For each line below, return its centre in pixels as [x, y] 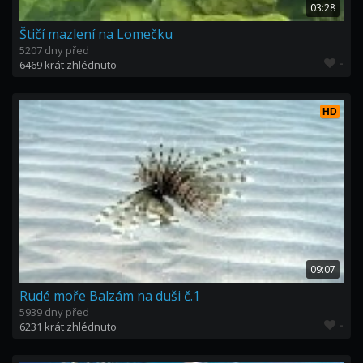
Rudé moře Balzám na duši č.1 [110, 296]
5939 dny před [54, 312]
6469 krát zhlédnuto [68, 65]
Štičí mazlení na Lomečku [96, 34]
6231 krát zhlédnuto [68, 327]
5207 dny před [54, 50]
